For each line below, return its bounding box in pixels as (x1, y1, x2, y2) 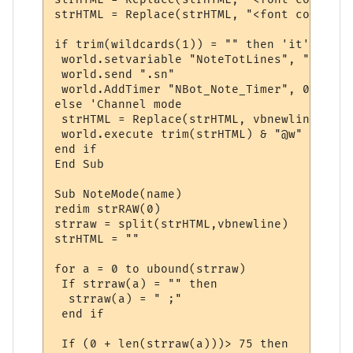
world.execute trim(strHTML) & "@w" (54, 127, 303, 141)
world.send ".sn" (54, 67, 176, 81)
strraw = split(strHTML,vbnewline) (54, 217, 289, 231)
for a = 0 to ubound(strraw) (54, 262, 247, 276)
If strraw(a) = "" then (54, 277, 218, 291)
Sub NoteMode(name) (54, 187, 183, 201)
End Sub (54, 157, 105, 171)
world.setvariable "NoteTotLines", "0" (54, 52, 325, 66)
